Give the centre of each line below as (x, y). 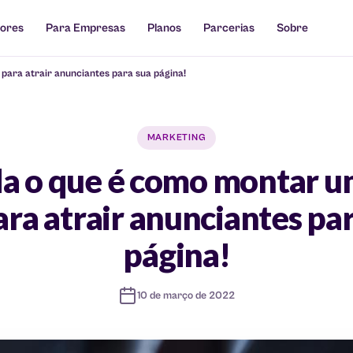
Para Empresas (85, 28)
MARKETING (176, 137)
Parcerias (229, 28)
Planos (164, 28)
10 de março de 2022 (186, 295)
